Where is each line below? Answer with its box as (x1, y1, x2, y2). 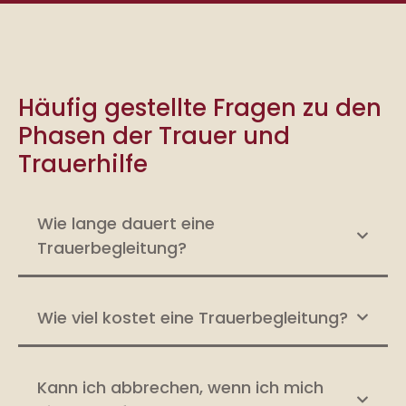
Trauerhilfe (18, 147, 148, 180)
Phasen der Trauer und (18, 119, 290, 152)
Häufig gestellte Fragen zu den (18, 91, 382, 124)
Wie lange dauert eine (37, 211, 215, 235)
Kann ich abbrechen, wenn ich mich (37, 375, 324, 399)
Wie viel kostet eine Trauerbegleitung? (37, 305, 348, 329)
